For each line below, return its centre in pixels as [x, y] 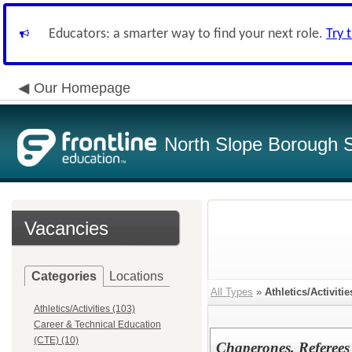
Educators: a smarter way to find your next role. [187, 34]
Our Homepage [82, 88]
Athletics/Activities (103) [84, 309]
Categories [64, 276]
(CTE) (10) [56, 340]
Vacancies [66, 228]
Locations [136, 276]
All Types [232, 292]
